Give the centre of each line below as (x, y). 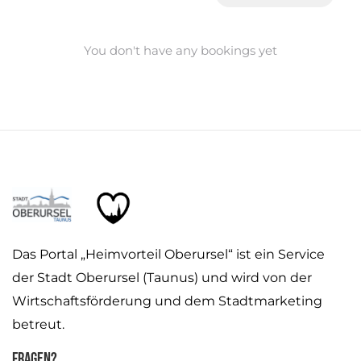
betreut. (38, 324)
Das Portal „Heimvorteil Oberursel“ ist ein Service (168, 254)
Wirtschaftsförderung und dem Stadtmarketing (167, 301)
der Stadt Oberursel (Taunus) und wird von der (162, 278)
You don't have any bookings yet (180, 50)
